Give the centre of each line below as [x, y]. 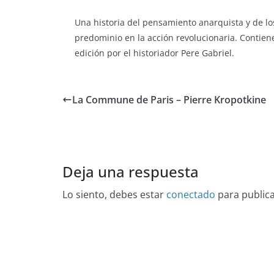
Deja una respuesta [131, 172]
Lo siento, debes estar [114, 195]
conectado [191, 195]
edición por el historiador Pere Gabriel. [154, 53]
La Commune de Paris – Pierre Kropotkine [169, 100]
